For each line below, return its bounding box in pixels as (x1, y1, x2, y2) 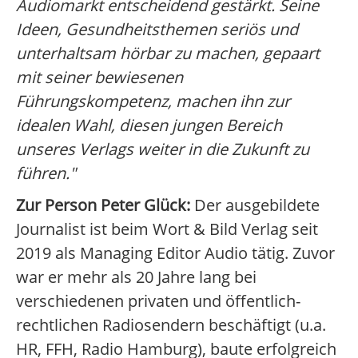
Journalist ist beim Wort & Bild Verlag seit (16, 218, 318, 241)
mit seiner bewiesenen (16, 66, 183, 89)
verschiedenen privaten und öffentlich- (16, 290, 300, 312)
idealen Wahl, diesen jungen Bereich (16, 114, 282, 137)
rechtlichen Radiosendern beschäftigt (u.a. (16, 314, 326, 336)
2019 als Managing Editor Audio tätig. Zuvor (16, 242, 335, 265)
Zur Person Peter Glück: (16, 194, 190, 217)
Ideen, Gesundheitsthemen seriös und (16, 18, 298, 41)
